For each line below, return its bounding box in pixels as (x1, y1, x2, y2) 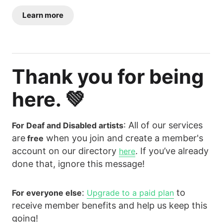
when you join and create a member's (44, 132, 203, 143)
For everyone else (12, 187, 82, 198)
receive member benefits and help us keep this (12, 200, 207, 211)
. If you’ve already (135, 145, 209, 156)
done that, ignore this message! (12, 158, 145, 169)
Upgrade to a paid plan (87, 187, 174, 198)
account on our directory (12, 145, 119, 156)
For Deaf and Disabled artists (12, 120, 123, 130)
